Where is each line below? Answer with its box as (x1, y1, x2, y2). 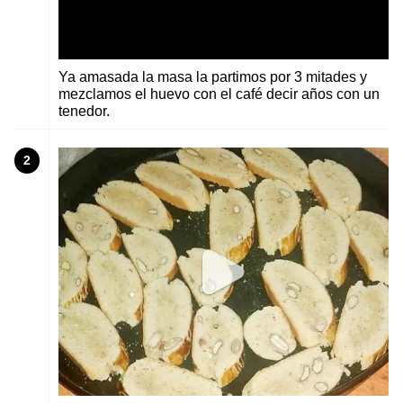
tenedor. (58, 103, 110, 120)
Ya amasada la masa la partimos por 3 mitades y (58, 69, 367, 85)
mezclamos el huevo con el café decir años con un (58, 86, 380, 103)
